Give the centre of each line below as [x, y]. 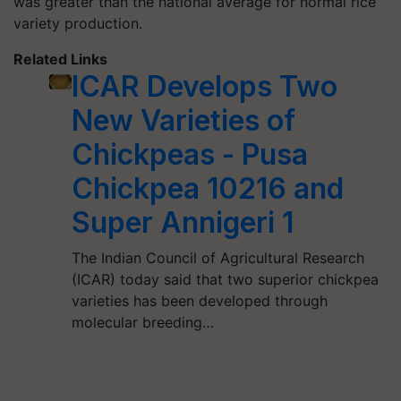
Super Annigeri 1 [183, 222]
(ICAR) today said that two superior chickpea [226, 279]
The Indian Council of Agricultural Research [218, 257]
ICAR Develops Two [205, 86]
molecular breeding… [143, 322]
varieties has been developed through [200, 300]
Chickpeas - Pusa [190, 154]
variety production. [78, 23]
